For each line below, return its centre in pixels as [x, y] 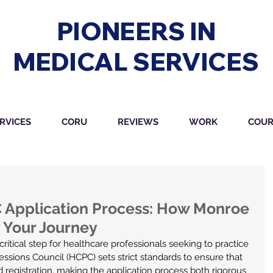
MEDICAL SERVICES [136, 62]
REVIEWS [138, 122]
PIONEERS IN [136, 31]
